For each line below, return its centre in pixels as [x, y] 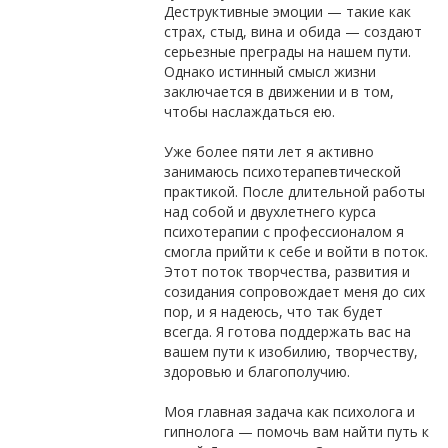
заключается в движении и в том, [279, 92]
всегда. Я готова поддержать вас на [288, 332]
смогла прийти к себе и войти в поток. [296, 252]
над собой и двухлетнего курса [270, 212]
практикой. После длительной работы [295, 192]
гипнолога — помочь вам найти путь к [297, 432]
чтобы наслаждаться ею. [250, 112]
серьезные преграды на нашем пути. [288, 52]
